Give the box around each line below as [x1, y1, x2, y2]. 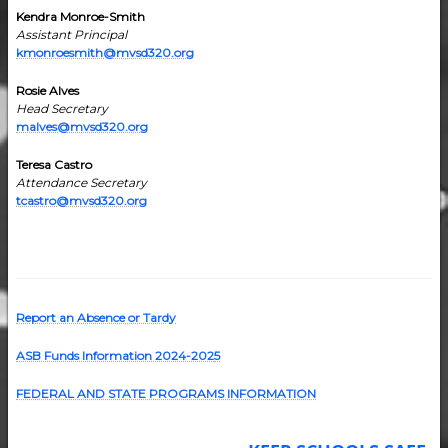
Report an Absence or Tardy [16, 310, 176, 325]
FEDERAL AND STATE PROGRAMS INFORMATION [16, 386, 316, 401]
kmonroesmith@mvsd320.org [16, 45, 194, 60]
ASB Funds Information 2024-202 [16, 348, 214, 363]
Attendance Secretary [16, 175, 147, 190]
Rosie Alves [16, 83, 79, 98]
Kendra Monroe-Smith [16, 9, 145, 24]
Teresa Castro [16, 157, 92, 172]
